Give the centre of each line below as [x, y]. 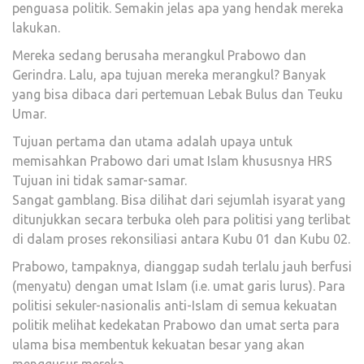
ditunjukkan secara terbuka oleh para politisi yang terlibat [181, 219]
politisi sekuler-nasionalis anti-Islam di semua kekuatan [175, 305]
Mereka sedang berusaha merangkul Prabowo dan [159, 55]
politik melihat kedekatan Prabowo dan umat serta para [176, 325]
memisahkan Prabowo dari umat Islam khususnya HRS [172, 160]
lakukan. [36, 27]
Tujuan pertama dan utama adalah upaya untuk [152, 141]
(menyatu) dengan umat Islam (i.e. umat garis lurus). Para [179, 286]
